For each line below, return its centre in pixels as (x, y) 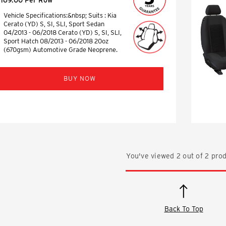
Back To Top (184, 209)
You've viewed (151, 156)
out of (193, 156)
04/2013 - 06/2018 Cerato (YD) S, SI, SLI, (63, 32)
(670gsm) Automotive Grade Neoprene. (61, 49)
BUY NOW (80, 78)
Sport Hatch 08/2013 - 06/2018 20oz (56, 41)
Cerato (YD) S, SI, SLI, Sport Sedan (54, 24)
